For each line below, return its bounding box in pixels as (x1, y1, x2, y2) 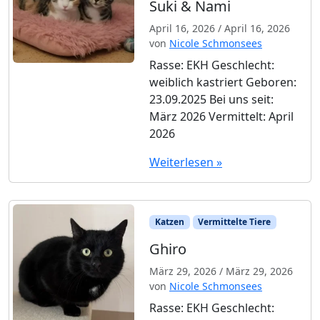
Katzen (154, 215, 184, 228)
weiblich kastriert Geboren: (149, 74, 296, 90)
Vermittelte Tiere (198, 215, 271, 228)
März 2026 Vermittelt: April (149, 108, 294, 124)
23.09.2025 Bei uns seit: (149, 91, 274, 107)
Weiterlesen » (149, 154, 222, 170)
